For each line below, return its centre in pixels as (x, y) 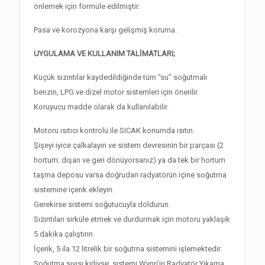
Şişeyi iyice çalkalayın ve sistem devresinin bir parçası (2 (129, 145)
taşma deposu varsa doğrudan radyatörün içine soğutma (130, 175)
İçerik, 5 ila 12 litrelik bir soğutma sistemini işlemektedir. (128, 249)
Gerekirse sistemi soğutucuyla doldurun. (102, 204)
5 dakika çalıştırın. (64, 234)
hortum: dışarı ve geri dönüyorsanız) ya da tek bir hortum (130, 160)
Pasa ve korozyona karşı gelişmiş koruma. (106, 30)
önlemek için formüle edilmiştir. (87, 6)
